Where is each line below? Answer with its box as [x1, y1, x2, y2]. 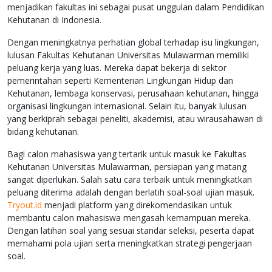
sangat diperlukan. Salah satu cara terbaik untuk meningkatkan [7, 174, 252, 186]
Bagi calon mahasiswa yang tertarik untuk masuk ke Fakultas [7, 148, 246, 160]
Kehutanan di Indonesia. [7, 14, 101, 26]
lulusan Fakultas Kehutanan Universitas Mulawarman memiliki [7, 49, 249, 61]
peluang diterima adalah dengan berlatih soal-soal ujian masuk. [7, 186, 254, 199]
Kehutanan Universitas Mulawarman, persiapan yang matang [7, 161, 246, 173]
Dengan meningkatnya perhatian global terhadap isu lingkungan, [7, 36, 259, 49]
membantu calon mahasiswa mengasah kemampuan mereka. [7, 212, 250, 224]
